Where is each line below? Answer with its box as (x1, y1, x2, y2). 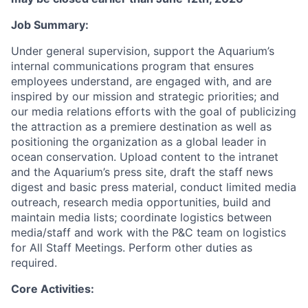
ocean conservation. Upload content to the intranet (11, 150, 278, 164)
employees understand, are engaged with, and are (11, 74, 272, 88)
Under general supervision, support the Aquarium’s (11, 44, 274, 58)
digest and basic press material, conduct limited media (11, 180, 296, 194)
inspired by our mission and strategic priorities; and (11, 89, 279, 103)
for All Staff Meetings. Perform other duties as (11, 241, 252, 254)
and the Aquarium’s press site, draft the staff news (11, 165, 273, 179)
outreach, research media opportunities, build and (11, 195, 271, 209)
